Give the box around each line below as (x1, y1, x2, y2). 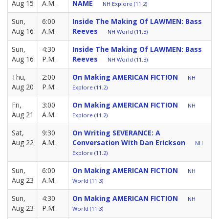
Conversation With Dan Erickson (72, 137, 185, 147)
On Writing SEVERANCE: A (72, 128, 160, 137)
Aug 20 (12, 82, 34, 91)
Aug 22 (12, 137, 34, 147)
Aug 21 (12, 109, 34, 119)
